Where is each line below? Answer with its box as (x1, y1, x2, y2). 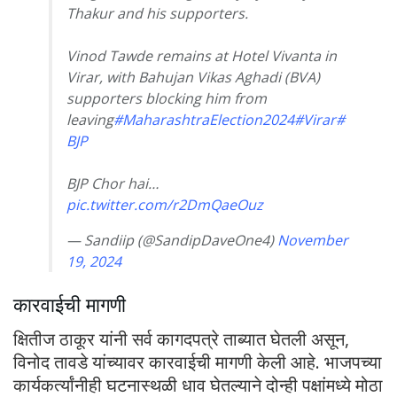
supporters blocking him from (66, 89, 267, 109)
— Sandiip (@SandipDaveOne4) (66, 230, 277, 251)
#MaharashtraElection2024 (113, 110, 294, 130)
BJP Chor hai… (66, 174, 159, 194)
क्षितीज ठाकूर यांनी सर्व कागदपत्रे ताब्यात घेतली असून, (13, 326, 349, 351)
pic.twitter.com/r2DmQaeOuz (66, 195, 263, 215)
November (277, 230, 348, 251)
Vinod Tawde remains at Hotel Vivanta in (66, 46, 337, 66)
